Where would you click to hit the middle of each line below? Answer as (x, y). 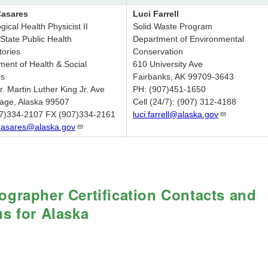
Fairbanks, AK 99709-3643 (183, 77)
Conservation (158, 52)
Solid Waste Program (173, 27)
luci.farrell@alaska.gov (176, 115)
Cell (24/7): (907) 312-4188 (185, 102)
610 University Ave (168, 64)
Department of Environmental (188, 39)
